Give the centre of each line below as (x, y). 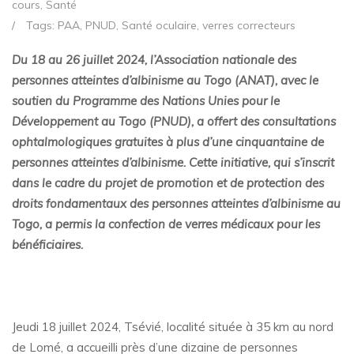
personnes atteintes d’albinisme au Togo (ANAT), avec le (165, 81)
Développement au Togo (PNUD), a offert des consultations (174, 122)
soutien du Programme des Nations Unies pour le (146, 101)
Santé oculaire (159, 26)
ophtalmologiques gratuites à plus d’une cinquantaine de (168, 142)
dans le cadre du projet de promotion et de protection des (168, 183)
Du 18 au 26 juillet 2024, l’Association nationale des (154, 60)
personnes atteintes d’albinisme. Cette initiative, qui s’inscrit (173, 163)
